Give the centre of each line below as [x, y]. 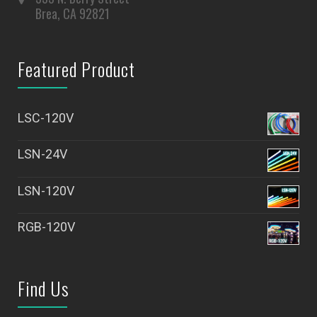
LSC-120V [46, 117]
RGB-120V [46, 227]
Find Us [44, 288]
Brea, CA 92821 [73, 13]
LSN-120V [46, 190]
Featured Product [76, 69]
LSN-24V [42, 154]
